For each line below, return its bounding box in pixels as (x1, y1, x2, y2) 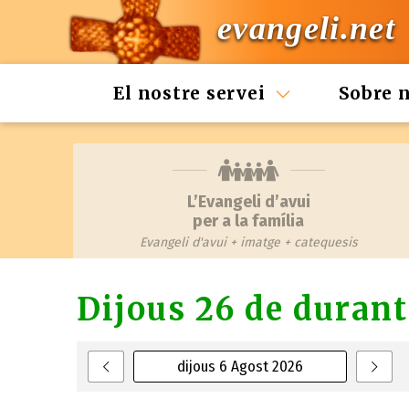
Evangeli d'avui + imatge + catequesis (139, 235, 358, 250)
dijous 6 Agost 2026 (177, 357, 304, 376)
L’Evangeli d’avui (186, 192, 310, 212)
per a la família (193, 211, 304, 231)
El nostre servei (113, 82, 266, 104)
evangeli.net (217, 10, 395, 47)
